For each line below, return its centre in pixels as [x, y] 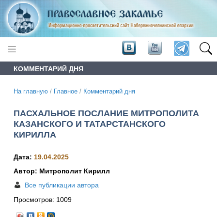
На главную [31, 91]
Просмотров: [35, 200]
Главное [66, 91]
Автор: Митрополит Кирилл [62, 171]
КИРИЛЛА [35, 134]
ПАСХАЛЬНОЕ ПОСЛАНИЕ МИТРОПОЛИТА [106, 113]
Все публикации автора [62, 185]
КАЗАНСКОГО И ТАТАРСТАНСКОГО [90, 124]
